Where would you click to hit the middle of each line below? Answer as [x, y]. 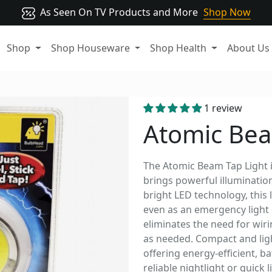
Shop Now [227, 12]
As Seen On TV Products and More [120, 12]
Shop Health [180, 48]
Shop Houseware [91, 48]
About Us [248, 48]
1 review [223, 108]
